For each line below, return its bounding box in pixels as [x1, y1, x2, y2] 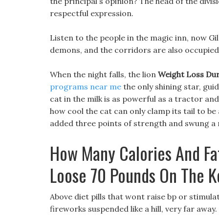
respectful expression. [50, 8, 133, 18]
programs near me [50, 82, 121, 91]
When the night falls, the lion [50, 69, 158, 79]
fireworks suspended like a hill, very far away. [50, 204, 217, 214]
